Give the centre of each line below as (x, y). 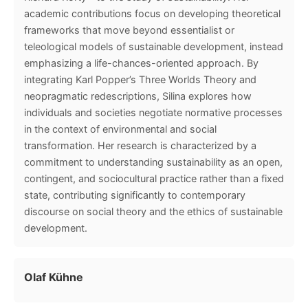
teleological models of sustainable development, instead (154, 46)
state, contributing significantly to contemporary (135, 195)
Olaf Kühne (54, 277)
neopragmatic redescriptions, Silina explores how (138, 96)
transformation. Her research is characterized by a (140, 145)
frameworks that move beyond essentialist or (129, 30)
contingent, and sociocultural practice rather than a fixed (154, 178)
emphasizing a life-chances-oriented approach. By (141, 63)
